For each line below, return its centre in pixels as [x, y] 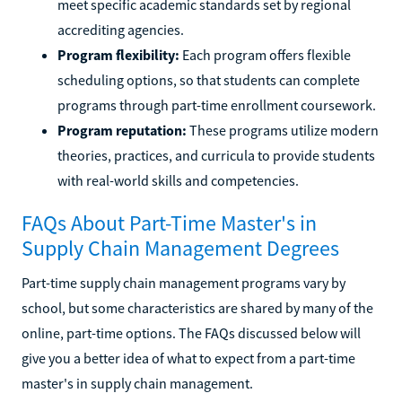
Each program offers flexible [265, 54]
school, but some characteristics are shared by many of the [197, 307]
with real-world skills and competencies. [178, 180]
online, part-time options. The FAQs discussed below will [191, 332]
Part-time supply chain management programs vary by [184, 282]
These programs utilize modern [283, 130]
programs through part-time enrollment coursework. [217, 105]
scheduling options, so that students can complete [209, 79]
